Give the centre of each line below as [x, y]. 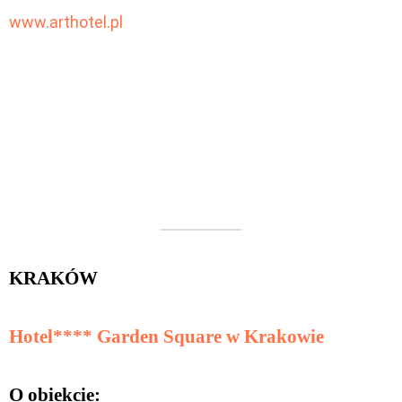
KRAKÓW [53, 278]
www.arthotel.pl [66, 22]
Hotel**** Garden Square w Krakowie [166, 336]
